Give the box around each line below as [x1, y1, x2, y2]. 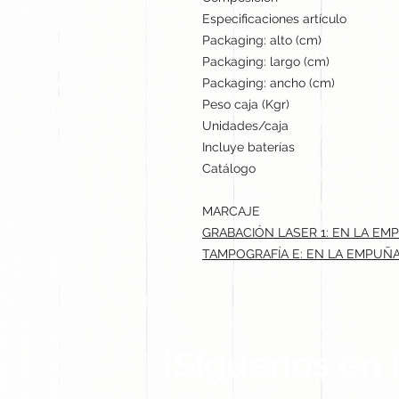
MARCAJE [202, 203, 260, 218]
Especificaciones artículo [202, 11, 346, 26]
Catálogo [202, 160, 256, 175]
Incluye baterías [202, 139, 295, 154]
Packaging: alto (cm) [202, 32, 322, 47]
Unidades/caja [202, 118, 289, 133]
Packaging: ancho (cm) [202, 75, 335, 90]
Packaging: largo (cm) [202, 53, 330, 69]
